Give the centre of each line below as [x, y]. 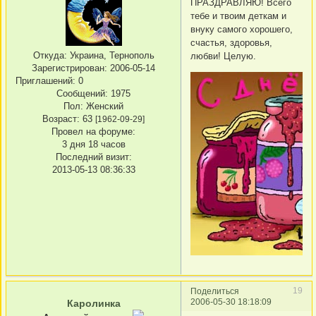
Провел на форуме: [93, 132]
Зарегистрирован [68, 68]
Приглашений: [45, 81]
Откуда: [50, 56]
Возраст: [61, 119]
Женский [103, 107]
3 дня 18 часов [93, 145]
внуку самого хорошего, [242, 29]
